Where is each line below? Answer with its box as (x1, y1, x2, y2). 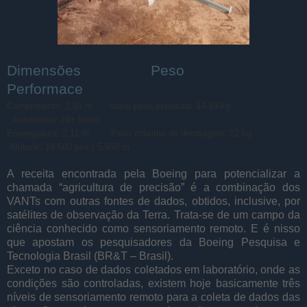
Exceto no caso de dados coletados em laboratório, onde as (7, 263, 300, 275)
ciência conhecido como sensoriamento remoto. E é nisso (7, 222, 300, 234)
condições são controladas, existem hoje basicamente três (7, 277, 300, 289)
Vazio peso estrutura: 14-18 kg (109, 100, 230, 111)
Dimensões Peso (7, 62, 283, 79)
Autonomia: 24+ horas (12, 114, 100, 125)
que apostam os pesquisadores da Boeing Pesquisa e (7, 236, 300, 248)
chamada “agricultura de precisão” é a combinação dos (7, 181, 300, 193)
